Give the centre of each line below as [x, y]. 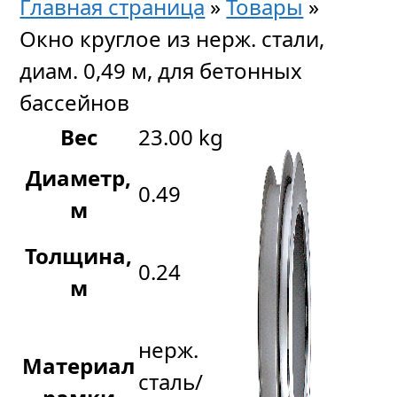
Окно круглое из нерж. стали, [172, 39]
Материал [79, 366]
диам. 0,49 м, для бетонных [161, 70]
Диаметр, [79, 178]
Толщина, [79, 256]
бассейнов [75, 102]
